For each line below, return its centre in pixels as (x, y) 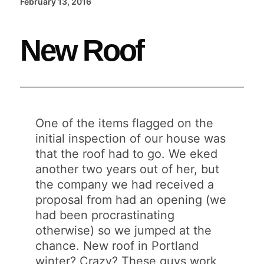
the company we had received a (125, 184)
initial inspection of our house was (131, 138)
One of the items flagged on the (125, 123)
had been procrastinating (105, 215)
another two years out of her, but (128, 169)
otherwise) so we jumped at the (124, 230)
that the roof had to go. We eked (127, 154)
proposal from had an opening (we (131, 199)
